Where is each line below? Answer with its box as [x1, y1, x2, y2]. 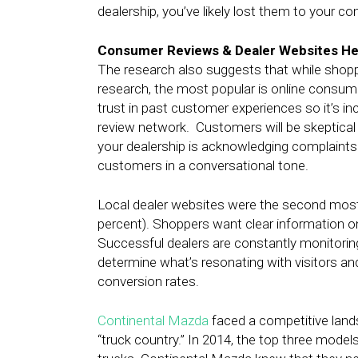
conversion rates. [97, 273, 199, 289]
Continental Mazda [97, 312, 209, 328]
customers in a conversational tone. [97, 157, 308, 173]
